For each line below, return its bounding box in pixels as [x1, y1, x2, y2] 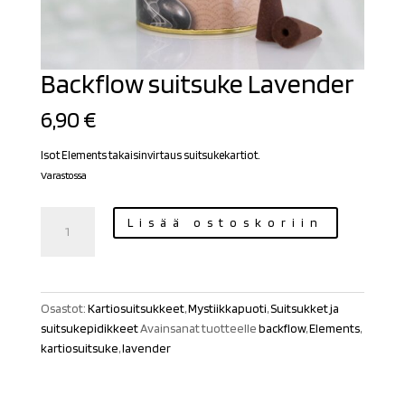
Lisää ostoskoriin [127, 215, 324, 231]
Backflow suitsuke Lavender [40, 67, 354, 100]
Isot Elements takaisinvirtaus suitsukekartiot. [40, 148, 260, 163]
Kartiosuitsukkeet [87, 301, 184, 316]
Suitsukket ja [269, 301, 339, 316]
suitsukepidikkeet [40, 321, 138, 336]
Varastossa [40, 169, 87, 183]
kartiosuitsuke [40, 341, 118, 356]
